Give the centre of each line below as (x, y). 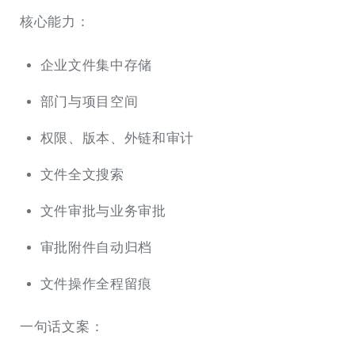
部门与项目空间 (89, 101)
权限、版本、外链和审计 (117, 138)
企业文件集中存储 (96, 65)
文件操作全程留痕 (96, 284)
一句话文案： (62, 327)
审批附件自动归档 (96, 247)
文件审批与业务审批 (103, 211)
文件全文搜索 (82, 174)
